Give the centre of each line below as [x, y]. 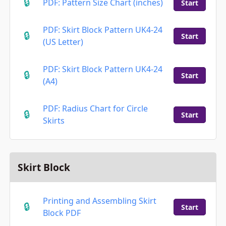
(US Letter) [63, 42]
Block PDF [62, 213]
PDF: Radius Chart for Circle [95, 109]
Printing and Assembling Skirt [99, 201]
